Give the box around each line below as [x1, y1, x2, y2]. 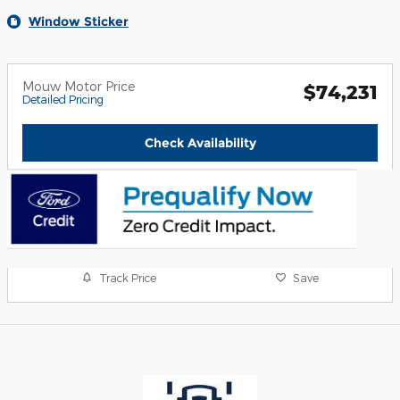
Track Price [99, 271, 157, 284]
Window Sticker [29, 13, 129, 30]
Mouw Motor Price [22, 79, 135, 95]
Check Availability [144, 134, 256, 151]
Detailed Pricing [22, 93, 104, 106]
